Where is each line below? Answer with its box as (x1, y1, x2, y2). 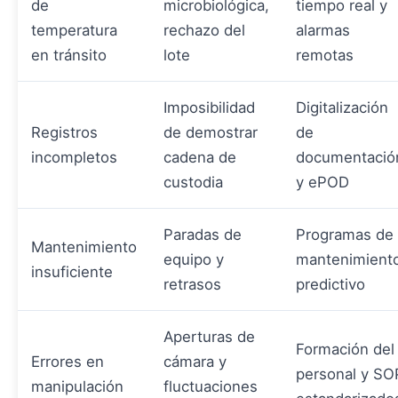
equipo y (163, 250, 224, 268)
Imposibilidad (163, 98, 255, 116)
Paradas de (163, 225, 242, 243)
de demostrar (163, 123, 258, 141)
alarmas (296, 20, 350, 39)
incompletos (31, 147, 117, 166)
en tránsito (31, 45, 107, 64)
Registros (31, 123, 98, 141)
